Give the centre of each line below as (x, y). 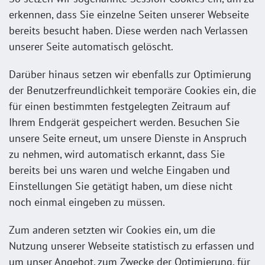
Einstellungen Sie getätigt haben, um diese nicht (121, 186)
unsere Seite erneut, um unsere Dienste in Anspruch (128, 138)
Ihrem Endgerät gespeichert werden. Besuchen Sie (124, 122)
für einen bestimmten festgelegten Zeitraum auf (119, 106)
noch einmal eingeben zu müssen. (87, 202)
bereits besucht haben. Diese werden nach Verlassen (128, 30)
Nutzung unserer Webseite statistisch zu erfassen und (132, 245)
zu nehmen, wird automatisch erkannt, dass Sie (117, 154)
